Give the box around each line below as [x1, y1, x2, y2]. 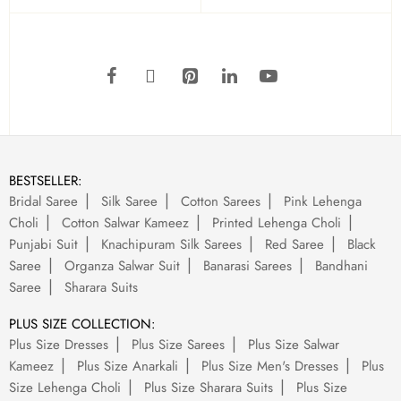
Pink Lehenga [284, 192, 362, 211]
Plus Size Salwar [248, 335, 339, 354]
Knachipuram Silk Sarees [101, 235, 242, 254]
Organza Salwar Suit [64, 256, 180, 276]
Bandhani [315, 256, 368, 276]
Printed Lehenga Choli [212, 213, 341, 233]
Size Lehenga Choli [9, 378, 121, 397]
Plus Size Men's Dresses [201, 356, 338, 376]
